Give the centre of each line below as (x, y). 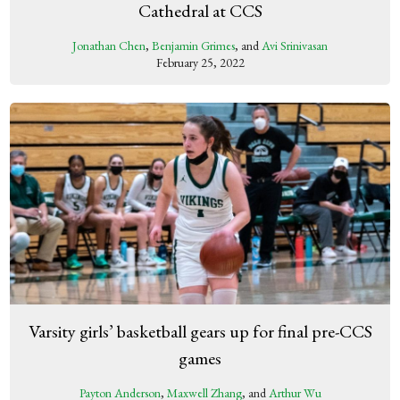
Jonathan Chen (109, 45)
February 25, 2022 (200, 62)
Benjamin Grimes (193, 45)
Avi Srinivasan (295, 45)
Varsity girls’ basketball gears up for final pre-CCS (200, 331)
